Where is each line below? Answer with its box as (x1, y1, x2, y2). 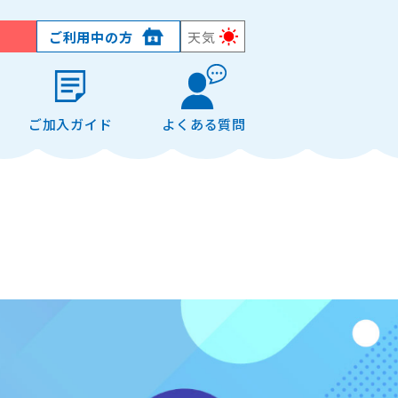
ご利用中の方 (48, 27, 133, 46)
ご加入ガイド (28, 115, 113, 134)
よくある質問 (162, 115, 246, 134)
